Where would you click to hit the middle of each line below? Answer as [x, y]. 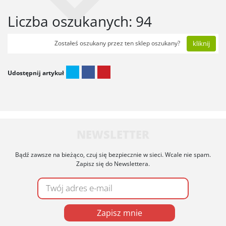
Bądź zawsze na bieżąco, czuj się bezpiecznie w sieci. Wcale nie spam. [113, 154]
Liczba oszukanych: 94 [80, 21]
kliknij [201, 43]
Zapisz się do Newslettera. [113, 163]
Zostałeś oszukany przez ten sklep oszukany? [118, 43]
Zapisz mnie [119, 213]
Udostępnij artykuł [36, 73]
